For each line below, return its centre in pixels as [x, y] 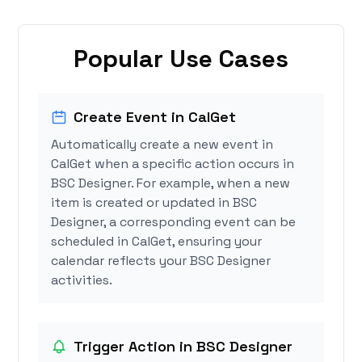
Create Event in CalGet [155, 117]
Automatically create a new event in [162, 145]
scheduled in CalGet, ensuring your [157, 242]
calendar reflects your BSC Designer [161, 261]
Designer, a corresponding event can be [174, 222]
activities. [82, 280]
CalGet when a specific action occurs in [173, 164]
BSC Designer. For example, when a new [171, 183]
